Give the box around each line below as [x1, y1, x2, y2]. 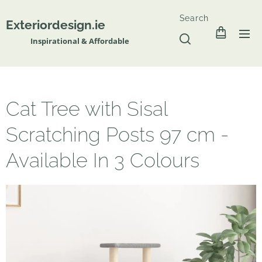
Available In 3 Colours [6, 149, 199, 172]
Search [179, 13, 209, 23]
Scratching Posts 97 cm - [6, 123, 229, 146]
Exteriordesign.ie [6, 17, 111, 32]
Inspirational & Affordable [6, 35, 129, 46]
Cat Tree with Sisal [6, 97, 167, 120]
